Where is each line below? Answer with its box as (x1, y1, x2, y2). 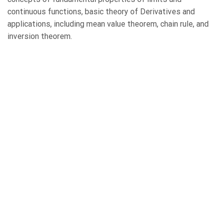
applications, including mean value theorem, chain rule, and (7, 19, 209, 29)
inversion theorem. (7, 32, 72, 41)
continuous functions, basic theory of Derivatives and (7, 7, 195, 17)
